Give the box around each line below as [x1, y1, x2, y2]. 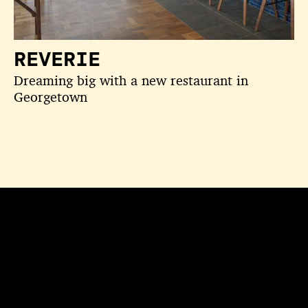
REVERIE [14, 47, 100, 72]
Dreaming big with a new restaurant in [14, 71, 248, 89]
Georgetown [14, 88, 87, 106]
